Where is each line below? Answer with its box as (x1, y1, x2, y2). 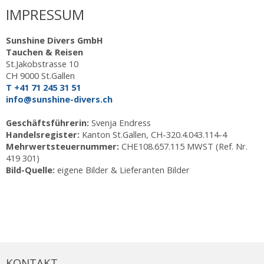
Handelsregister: (6, 128, 82, 140)
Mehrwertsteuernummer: (6, 140, 121, 152)
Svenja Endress (91, 116, 151, 128)
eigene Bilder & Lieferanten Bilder (57, 163, 190, 176)
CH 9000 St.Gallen (6, 69, 75, 81)
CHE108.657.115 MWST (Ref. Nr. (121, 140, 247, 152)
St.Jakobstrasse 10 (6, 57, 78, 70)
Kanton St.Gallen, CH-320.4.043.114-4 (82, 128, 227, 140)
